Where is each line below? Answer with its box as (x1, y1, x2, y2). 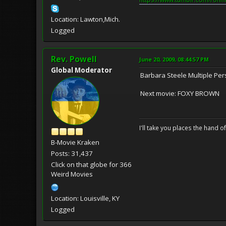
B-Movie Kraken (51, 138, 99, 147)
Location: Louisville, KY (51, 194, 120, 203)
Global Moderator (51, 66, 112, 75)
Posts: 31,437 (51, 149, 93, 158)
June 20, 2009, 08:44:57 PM (139, 55, 209, 64)
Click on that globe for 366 (51, 160, 132, 169)
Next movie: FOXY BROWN (140, 89, 219, 98)
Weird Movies (51, 169, 93, 179)
